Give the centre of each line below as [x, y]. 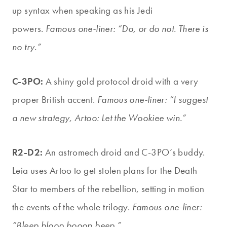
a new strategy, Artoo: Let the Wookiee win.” [99, 118]
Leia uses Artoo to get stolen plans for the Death [105, 171]
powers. [29, 29]
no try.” [27, 47]
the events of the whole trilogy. [72, 207]
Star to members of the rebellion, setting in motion [108, 189]
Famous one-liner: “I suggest [153, 100]
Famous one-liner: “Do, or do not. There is [127, 29]
